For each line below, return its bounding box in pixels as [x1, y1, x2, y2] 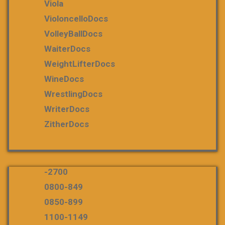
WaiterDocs [44, 44, 90, 54]
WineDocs [44, 74, 84, 84]
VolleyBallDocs [44, 29, 102, 39]
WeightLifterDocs [44, 59, 115, 69]
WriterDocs [44, 104, 89, 114]
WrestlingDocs [44, 89, 102, 99]
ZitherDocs [44, 119, 89, 129]
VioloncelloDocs [44, 14, 108, 24]
